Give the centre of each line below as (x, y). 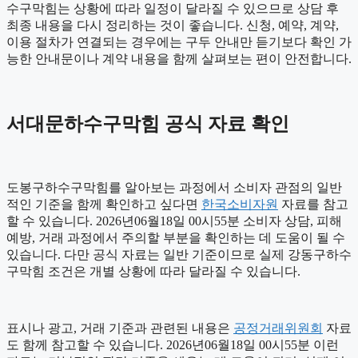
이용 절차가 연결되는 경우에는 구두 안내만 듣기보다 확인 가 (179, 42)
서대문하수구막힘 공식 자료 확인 (148, 123)
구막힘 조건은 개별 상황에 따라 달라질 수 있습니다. (153, 271)
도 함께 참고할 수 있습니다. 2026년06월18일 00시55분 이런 (173, 344)
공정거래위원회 (278, 328)
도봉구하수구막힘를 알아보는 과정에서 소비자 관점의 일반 (174, 187)
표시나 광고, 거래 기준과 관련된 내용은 (120, 328)
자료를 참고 (313, 204)
